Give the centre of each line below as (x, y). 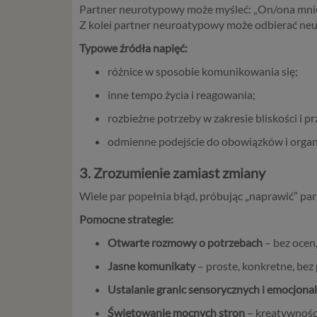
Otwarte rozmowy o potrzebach (185, 242)
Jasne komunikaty (151, 265)
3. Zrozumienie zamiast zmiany (172, 172)
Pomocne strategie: (126, 219)
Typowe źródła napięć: (133, 47)
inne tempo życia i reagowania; (181, 94)
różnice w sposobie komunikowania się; (203, 71)
